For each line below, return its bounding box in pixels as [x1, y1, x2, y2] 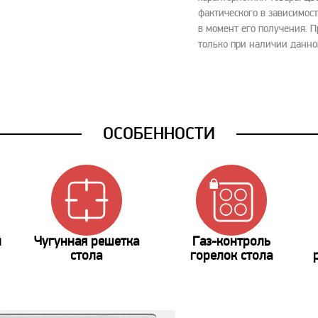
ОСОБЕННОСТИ [103, 124, 215, 143]
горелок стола [190, 250, 273, 263]
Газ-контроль [192, 236, 271, 249]
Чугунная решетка [33, 236, 139, 249]
